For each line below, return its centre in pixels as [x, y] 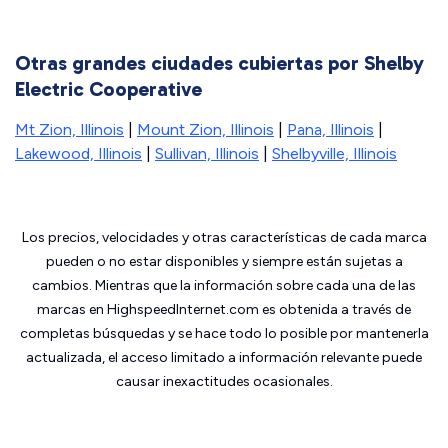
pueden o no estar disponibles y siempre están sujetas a [224, 261]
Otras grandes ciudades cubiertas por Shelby [219, 63]
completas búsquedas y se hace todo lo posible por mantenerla [224, 333]
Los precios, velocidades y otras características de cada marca [224, 237]
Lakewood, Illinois [78, 153]
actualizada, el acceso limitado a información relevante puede [224, 357]
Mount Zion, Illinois [205, 129]
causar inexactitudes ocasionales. [224, 381]
